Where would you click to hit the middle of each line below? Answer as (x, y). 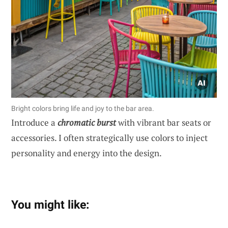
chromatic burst (87, 123)
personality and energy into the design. (87, 153)
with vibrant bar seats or (164, 123)
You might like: (50, 205)
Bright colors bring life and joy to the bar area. (83, 109)
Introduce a (34, 123)
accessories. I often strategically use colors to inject (109, 138)
